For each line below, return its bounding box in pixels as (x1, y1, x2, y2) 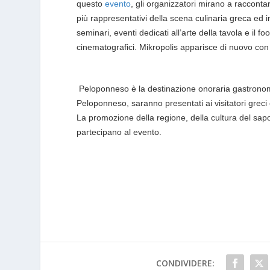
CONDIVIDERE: (156, 257, 215, 269)
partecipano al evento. (77, 127, 162, 137)
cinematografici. (77, 42, 140, 52)
